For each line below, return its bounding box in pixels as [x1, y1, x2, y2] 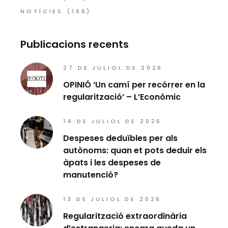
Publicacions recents [20, 37, 129, 52]
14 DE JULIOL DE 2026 [63, 117, 162, 126]
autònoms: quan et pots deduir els [63, 145, 207, 157]
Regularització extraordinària [63, 210, 187, 222]
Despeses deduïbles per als [63, 132, 178, 145]
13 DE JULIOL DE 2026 [63, 195, 162, 204]
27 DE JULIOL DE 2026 [63, 64, 163, 72]
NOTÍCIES [20, 7, 64, 16]
